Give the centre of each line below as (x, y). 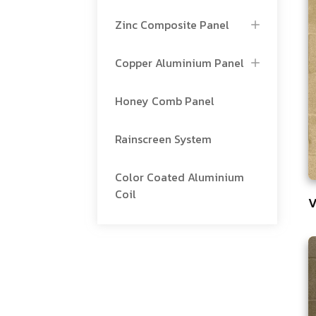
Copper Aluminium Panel (180, 63)
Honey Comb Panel (165, 101)
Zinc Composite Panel (172, 25)
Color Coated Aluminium (180, 177)
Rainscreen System (163, 139)
